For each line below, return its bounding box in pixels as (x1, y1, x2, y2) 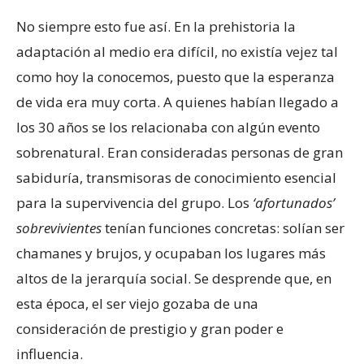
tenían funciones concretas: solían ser (102, 219, 344, 238)
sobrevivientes (16, 219, 102, 238)
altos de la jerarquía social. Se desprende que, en (16, 269, 331, 288)
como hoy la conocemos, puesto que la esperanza (16, 67, 335, 87)
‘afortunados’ (253, 193, 335, 213)
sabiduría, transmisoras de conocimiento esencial (16, 168, 336, 188)
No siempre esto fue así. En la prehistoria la (16, 17, 296, 37)
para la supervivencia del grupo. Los (16, 193, 253, 213)
